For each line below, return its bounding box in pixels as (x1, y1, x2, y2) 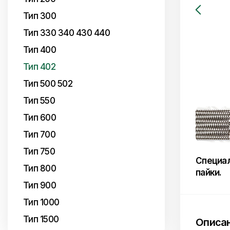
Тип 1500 (23, 214, 59, 224)
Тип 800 (23, 163, 56, 174)
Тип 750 (23, 146, 55, 157)
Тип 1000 (23, 197, 59, 207)
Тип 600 (23, 112, 56, 123)
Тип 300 (23, 11, 56, 21)
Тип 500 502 (23, 79, 72, 89)
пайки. (196, 167, 222, 178)
